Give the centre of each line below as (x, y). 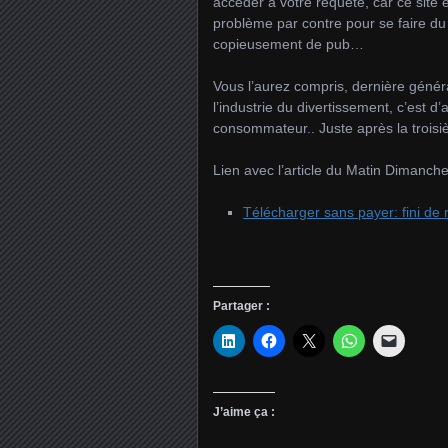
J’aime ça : (244, 412)
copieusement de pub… (288, 44)
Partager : (241, 306)
